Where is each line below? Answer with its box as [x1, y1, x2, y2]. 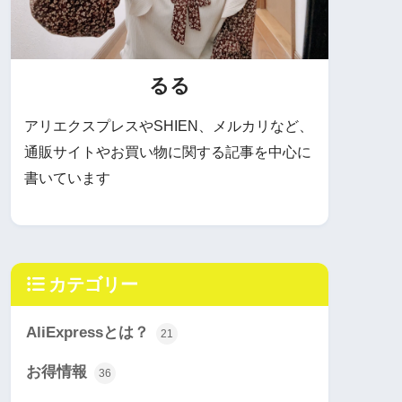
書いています [24, 170, 110, 187]
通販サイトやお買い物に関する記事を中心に [24, 144, 311, 161]
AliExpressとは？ [26, 324, 153, 342]
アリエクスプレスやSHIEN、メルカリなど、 [24, 118, 313, 135]
